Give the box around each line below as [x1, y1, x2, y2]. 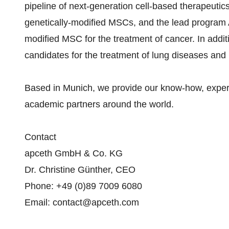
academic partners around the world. [25, 99, 174, 109]
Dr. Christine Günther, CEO [25, 165, 135, 175]
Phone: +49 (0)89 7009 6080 [25, 181, 142, 191]
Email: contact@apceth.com [25, 197, 139, 208]
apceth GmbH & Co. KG [25, 148, 123, 158]
